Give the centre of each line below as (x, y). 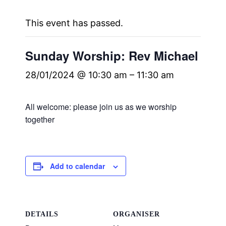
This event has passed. (74, 23)
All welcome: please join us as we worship (101, 107)
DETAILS (42, 214)
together (40, 120)
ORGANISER (136, 214)
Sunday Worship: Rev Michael (112, 56)
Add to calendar (78, 166)
